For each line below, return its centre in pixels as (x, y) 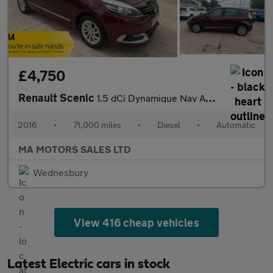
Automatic (236, 125)
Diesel (169, 125)
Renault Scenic (58, 98)
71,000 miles (97, 125)
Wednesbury (61, 172)
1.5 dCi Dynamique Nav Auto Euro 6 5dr (151, 98)
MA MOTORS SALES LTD (75, 149)
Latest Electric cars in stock (89, 264)
